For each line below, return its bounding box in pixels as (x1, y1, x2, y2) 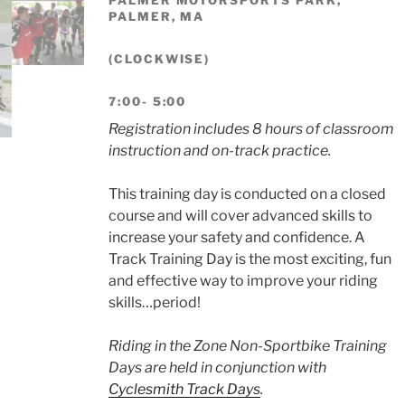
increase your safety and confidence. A (108, 229, 365, 246)
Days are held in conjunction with (108, 359, 326, 376)
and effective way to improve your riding (108, 272, 378, 289)
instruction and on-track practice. (108, 142, 331, 159)
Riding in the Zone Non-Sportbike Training (108, 337, 387, 354)
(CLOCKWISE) (108, 52, 211, 66)
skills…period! (108, 294, 201, 311)
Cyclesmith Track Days (108, 381, 260, 398)
